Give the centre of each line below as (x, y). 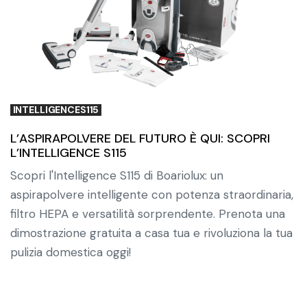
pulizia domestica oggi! (71, 252)
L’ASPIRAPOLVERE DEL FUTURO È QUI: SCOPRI (140, 138)
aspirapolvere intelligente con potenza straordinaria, (152, 194)
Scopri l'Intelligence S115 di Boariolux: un (117, 175)
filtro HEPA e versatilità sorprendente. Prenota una (148, 213)
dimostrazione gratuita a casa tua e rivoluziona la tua (151, 233)
